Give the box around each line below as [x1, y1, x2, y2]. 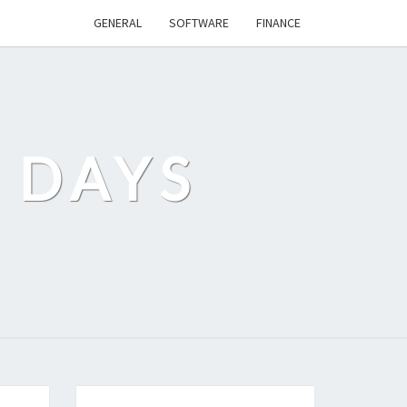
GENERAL [94, 15, 142, 31]
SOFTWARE [169, 15, 229, 31]
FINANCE [256, 15, 301, 31]
